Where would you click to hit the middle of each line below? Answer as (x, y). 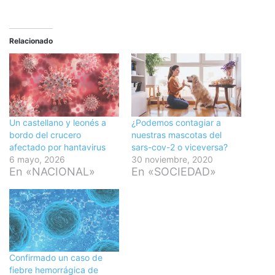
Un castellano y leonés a (58, 122)
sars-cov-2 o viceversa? (180, 147)
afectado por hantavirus (57, 147)
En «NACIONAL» (52, 171)
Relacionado (31, 41)
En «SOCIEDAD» (174, 171)
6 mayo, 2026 (37, 159)
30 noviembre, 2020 (172, 159)
